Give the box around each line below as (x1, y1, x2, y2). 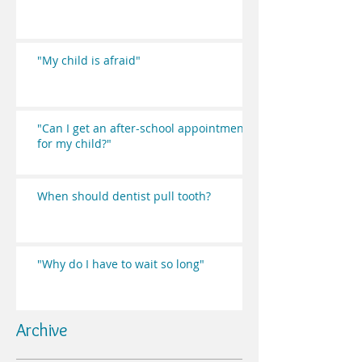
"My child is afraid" (37, 53, 141, 68)
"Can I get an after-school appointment (37, 120, 248, 136)
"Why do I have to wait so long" (37, 256, 204, 271)
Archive (16, 319, 68, 341)
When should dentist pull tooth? (37, 188, 211, 204)
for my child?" (37, 136, 112, 151)
